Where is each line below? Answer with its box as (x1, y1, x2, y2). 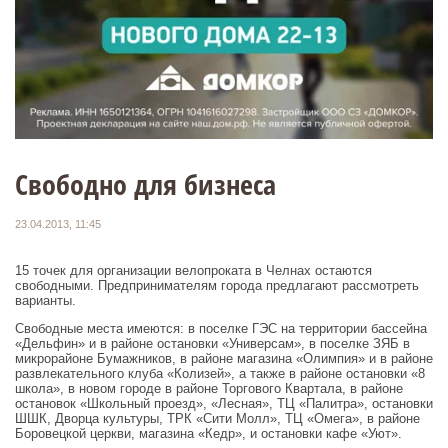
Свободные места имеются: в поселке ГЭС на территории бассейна (15, 320, 427, 336)
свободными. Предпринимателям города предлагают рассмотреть (15, 277, 419, 293)
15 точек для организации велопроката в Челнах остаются (15, 262, 372, 278)
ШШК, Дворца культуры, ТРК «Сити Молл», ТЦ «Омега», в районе (15, 410, 420, 426)
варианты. (15, 292, 76, 308)
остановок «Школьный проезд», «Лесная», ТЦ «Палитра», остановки (15, 395, 433, 411)
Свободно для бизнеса (15, 164, 276, 203)
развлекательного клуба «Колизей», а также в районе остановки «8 (15, 365, 425, 381)
